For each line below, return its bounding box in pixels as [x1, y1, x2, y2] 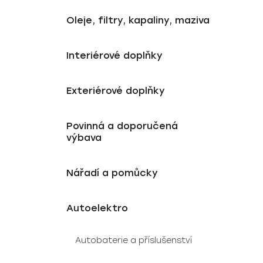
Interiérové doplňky [66, 50, 163, 61]
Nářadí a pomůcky [66, 167, 158, 178]
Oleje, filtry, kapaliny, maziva [66, 15, 210, 26]
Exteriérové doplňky [66, 85, 165, 96]
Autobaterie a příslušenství [75, 235, 192, 245]
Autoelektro [66, 203, 128, 214]
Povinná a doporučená [66, 120, 178, 131]
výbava [66, 132, 102, 143]
